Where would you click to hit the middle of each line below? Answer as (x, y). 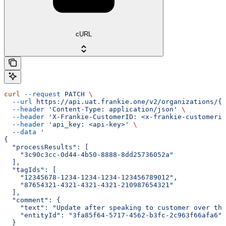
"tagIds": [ (30, 170)
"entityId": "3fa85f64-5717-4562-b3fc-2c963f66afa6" (113, 215)
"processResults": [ (46, 147)
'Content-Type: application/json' (111, 109)
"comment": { (32, 200)
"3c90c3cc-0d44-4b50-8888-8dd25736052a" (89, 155)
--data (20, 132)
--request (40, 94)
